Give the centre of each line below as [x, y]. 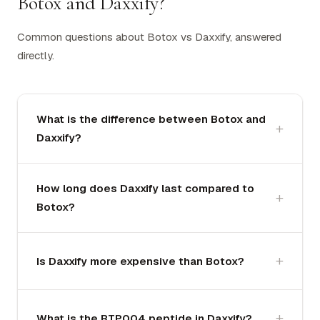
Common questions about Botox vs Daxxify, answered [149, 37]
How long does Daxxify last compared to [145, 189]
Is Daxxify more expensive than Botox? [140, 261]
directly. [36, 56]
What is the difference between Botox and [151, 119]
